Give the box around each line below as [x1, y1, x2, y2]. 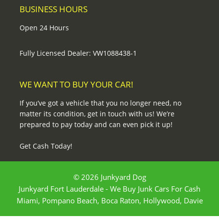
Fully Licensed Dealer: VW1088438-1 [20, 48, 137, 58]
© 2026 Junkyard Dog [73, 172, 146, 182]
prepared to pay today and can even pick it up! [20, 119, 173, 129]
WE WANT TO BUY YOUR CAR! [20, 78, 133, 90]
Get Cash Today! [20, 141, 72, 151]
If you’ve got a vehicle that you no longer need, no [20, 98, 181, 108]
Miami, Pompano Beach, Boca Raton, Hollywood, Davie [16, 195, 203, 205]
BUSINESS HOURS [20, 3, 88, 15]
